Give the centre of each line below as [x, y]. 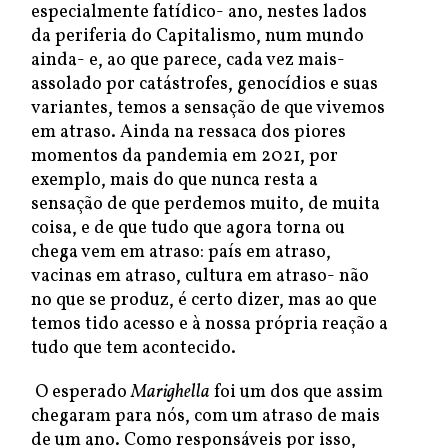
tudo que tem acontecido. [133, 348]
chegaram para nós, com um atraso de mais [205, 416]
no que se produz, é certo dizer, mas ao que [204, 300]
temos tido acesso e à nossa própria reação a [209, 324]
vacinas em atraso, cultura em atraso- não [200, 276]
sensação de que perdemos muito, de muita [205, 204]
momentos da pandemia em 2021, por [184, 156]
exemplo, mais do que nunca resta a [174, 180]
